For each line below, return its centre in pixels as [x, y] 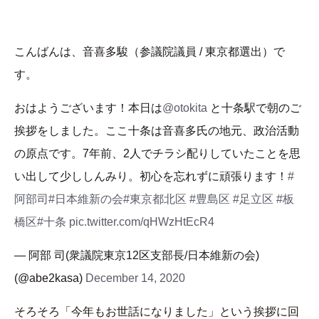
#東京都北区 [155, 199]
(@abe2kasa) [50, 278]
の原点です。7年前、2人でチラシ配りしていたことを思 [157, 154]
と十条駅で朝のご [254, 108]
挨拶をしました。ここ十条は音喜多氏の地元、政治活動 [157, 131]
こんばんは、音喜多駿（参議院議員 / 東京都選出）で [150, 52]
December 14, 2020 [135, 278]
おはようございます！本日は [88, 108]
